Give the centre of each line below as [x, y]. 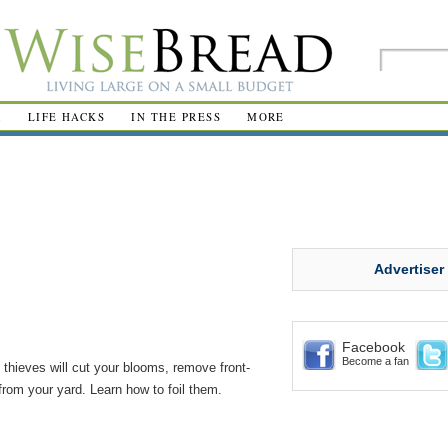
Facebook [373, 347]
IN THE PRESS [176, 116]
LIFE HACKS [66, 116]
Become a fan [375, 361]
